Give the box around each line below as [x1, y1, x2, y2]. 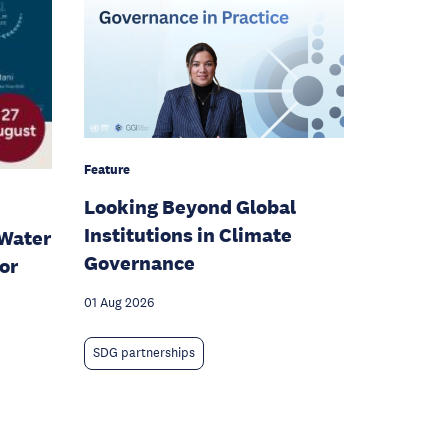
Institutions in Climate [84, 223, 292, 247]
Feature [84, 161, 130, 178]
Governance [84, 251, 195, 275]
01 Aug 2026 [84, 295, 154, 311]
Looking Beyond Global [84, 195, 296, 219]
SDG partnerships [93, 345, 195, 361]
